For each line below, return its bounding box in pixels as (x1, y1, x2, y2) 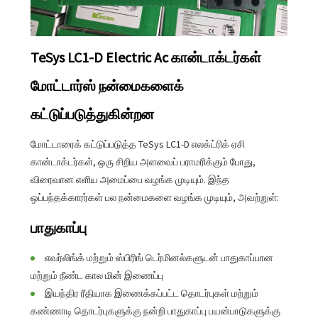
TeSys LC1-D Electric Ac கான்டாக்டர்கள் (30, 48, 261, 66)
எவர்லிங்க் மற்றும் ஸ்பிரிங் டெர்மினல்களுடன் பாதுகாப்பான (44, 251, 273, 264)
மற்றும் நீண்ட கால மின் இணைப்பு (30, 268, 163, 282)
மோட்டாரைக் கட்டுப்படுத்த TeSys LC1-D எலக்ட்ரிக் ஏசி (30, 137, 245, 150)
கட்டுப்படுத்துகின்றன (30, 104, 154, 123)
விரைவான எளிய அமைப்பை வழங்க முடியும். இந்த (30, 172, 229, 186)
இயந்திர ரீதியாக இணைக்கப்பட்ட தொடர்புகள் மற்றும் (44, 286, 258, 300)
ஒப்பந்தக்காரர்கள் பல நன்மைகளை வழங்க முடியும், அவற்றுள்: (30, 190, 279, 204)
